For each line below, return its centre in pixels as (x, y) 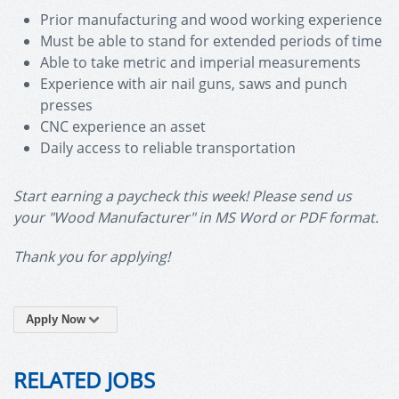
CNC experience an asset (123, 126)
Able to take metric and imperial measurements (200, 62)
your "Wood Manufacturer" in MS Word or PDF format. (196, 217)
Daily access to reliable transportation (168, 148)
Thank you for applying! (92, 256)
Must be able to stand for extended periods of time (211, 41)
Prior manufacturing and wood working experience (211, 20)
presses (66, 105)
